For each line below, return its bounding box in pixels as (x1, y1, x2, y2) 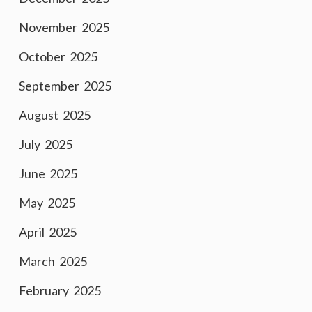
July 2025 (19, 136, 72, 152)
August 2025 (19, 107, 91, 123)
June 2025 (19, 166, 77, 181)
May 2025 (19, 195, 75, 210)
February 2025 (19, 283, 101, 298)
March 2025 (19, 253, 87, 269)
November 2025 (19, 19, 109, 35)
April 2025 (19, 224, 77, 240)
